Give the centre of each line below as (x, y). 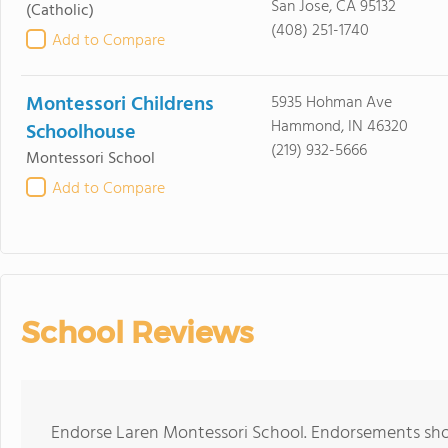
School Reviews (137, 332)
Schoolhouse (81, 133)
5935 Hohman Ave (331, 103)
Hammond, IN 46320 (339, 127)
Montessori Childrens (120, 105)
